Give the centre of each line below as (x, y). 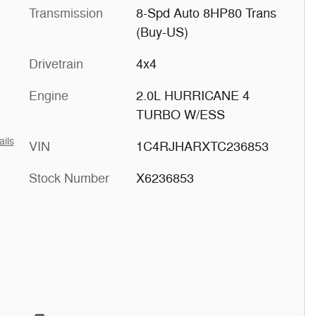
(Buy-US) (162, 32)
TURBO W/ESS (180, 115)
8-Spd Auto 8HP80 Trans (206, 13)
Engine (49, 96)
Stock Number (69, 178)
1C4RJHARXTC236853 (202, 147)
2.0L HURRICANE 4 (193, 96)
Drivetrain (56, 64)
